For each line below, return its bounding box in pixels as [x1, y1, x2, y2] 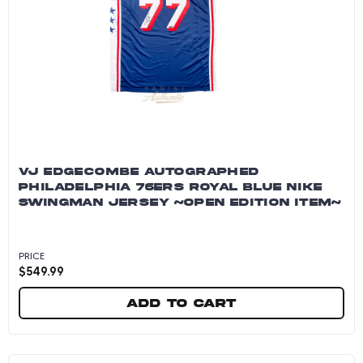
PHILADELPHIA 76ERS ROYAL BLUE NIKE [19, 180, 322, 194]
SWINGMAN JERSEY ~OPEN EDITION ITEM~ [19, 195, 340, 209]
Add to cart [126, 295, 237, 310]
